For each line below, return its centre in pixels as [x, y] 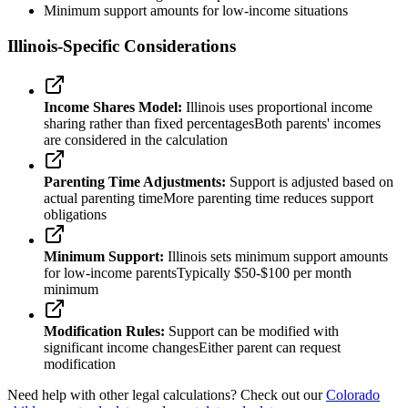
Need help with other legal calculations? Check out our [167, 394]
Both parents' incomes [317, 123]
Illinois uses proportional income [277, 107]
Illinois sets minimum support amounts [276, 256]
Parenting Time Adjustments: [135, 181]
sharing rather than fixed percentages [149, 123]
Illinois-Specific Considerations [122, 46]
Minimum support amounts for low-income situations [196, 11]
